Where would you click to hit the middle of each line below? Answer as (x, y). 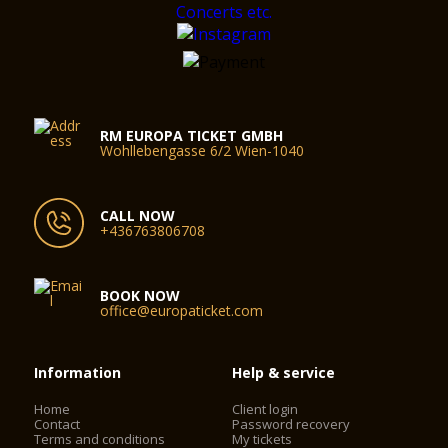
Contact (57, 424)
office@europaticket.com (182, 310)
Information (78, 372)
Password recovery (291, 424)
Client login (265, 409)
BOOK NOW (140, 295)
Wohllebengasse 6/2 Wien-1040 (202, 150)
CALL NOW (138, 215)
